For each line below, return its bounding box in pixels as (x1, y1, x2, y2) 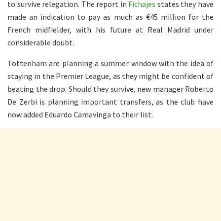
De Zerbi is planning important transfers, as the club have (7, 96, 214, 107)
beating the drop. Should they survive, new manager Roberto (7, 83, 214, 94)
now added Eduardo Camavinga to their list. (7, 109, 153, 119)
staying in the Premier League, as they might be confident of (7, 71, 214, 81)
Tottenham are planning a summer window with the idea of (7, 58, 214, 68)
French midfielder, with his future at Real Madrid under (7, 24, 214, 35)
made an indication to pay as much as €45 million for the (7, 11, 214, 22)
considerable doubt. (7, 37, 74, 47)
